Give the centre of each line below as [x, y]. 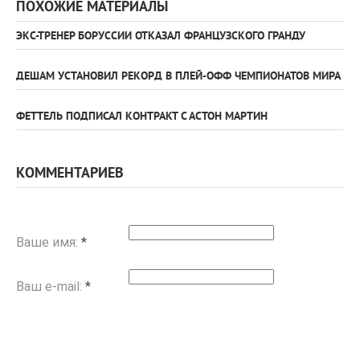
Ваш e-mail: [51, 287]
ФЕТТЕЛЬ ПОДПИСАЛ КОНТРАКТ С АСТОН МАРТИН [142, 117]
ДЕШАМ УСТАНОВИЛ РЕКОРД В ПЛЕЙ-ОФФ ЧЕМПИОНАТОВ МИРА [178, 77]
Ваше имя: [49, 243]
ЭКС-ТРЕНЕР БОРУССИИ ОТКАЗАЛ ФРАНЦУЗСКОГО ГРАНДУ [161, 37]
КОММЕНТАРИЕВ [70, 174]
